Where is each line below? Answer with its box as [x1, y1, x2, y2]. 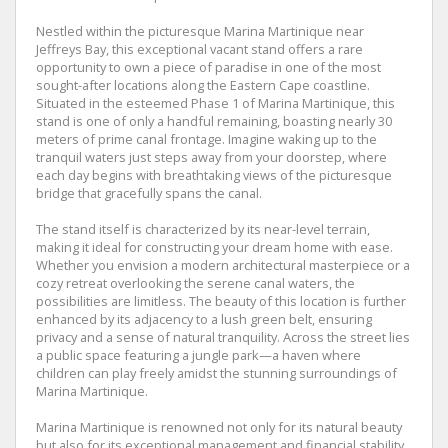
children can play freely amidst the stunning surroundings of [36, 363, 397, 382]
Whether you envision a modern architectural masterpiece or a [36, 255, 410, 274]
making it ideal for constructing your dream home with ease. [36, 237, 393, 256]
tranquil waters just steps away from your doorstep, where [36, 147, 387, 166]
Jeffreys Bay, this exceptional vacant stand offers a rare [36, 39, 363, 58]
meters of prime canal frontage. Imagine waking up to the [36, 129, 377, 148]
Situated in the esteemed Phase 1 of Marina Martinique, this [36, 93, 395, 112]
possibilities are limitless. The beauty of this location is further [36, 291, 406, 310]
